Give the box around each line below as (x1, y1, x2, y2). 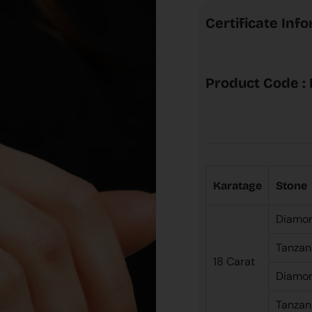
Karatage (213, 179, 265, 192)
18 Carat (213, 254, 255, 269)
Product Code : (205, 75, 306, 91)
